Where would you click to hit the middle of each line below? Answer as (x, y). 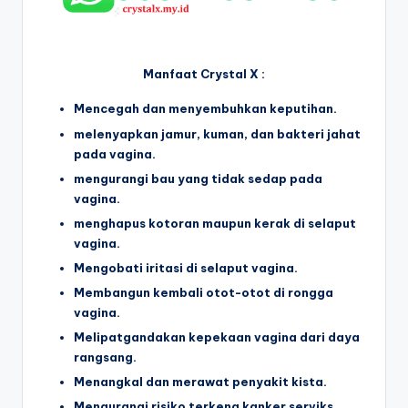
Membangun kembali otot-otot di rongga (204, 292)
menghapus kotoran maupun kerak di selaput (215, 223)
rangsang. (105, 357)
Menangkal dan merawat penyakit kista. (200, 382)
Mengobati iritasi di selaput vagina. (186, 267)
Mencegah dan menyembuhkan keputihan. (205, 109)
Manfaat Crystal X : (204, 74)
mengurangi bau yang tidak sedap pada (198, 178)
